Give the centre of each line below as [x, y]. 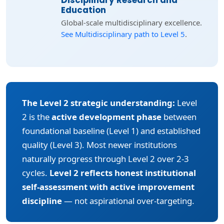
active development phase [106, 117]
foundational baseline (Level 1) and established [111, 131]
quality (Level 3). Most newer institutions [99, 145]
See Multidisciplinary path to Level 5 [123, 34]
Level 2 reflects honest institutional [123, 173]
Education [83, 10]
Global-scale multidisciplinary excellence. [131, 22]
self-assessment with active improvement [108, 187]
